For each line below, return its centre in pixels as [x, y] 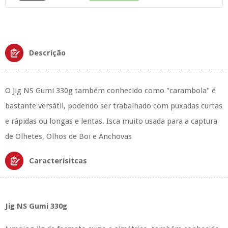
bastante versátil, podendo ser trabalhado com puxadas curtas [114, 106]
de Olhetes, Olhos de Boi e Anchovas [68, 136]
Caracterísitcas [58, 161]
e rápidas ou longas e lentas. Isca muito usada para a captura [111, 121]
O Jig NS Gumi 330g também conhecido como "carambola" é [110, 91]
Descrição [47, 53]
